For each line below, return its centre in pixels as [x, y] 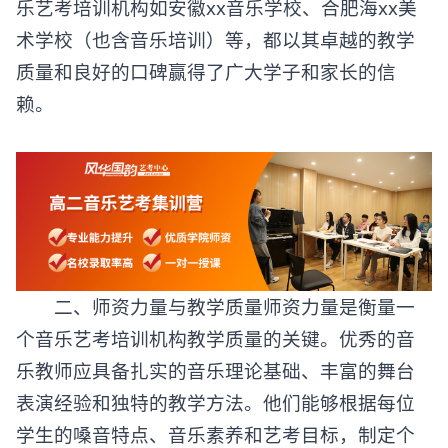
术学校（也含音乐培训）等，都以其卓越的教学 [215, 39]
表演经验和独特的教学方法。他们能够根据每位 [215, 402]
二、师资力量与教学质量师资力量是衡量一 [215, 306]
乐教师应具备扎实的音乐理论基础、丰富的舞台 [215, 370]
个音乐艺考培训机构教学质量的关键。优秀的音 [215, 338]
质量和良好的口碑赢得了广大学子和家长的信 [206, 71]
